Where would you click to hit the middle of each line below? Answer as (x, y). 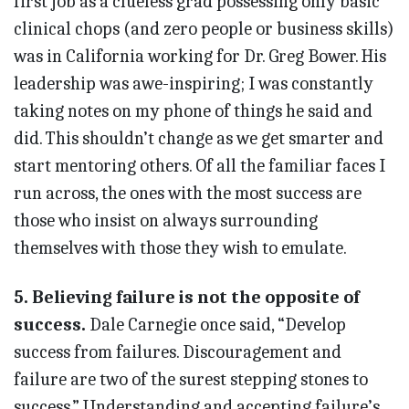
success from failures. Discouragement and (178, 352)
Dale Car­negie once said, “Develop (216, 325)
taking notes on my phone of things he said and (193, 111)
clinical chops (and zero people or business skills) (204, 29)
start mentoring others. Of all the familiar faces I (199, 166)
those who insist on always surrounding (166, 221)
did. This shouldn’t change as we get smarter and (199, 139)
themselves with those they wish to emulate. (180, 248)
